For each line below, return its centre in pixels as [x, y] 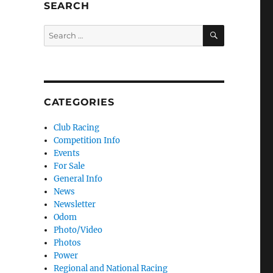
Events [67, 154]
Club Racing [77, 128]
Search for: [64, 31]
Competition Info [87, 141]
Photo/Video [78, 230]
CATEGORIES [79, 102]
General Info [78, 179]
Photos [68, 243]
